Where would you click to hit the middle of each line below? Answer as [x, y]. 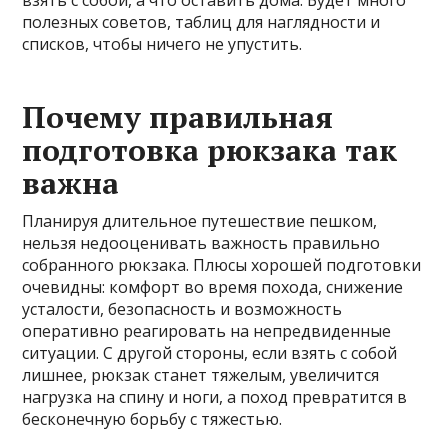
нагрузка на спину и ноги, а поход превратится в [215, 397]
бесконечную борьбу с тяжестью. [152, 419]
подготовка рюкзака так [210, 150]
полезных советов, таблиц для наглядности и [201, 22]
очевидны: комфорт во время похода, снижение [213, 287]
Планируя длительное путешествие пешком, [200, 221]
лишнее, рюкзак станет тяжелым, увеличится [201, 375]
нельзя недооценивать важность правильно [201, 243]
